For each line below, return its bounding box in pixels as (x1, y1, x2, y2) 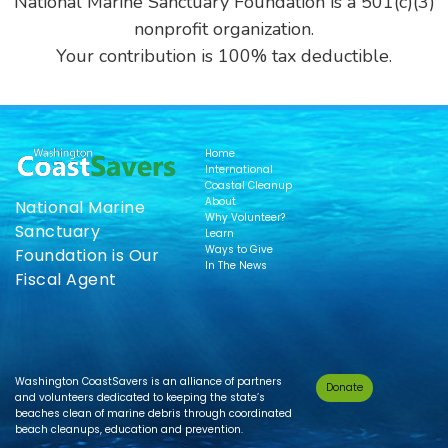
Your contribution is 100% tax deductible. (56, 44, 392, 68)
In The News (205, 257, 268, 273)
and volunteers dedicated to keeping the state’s (15, 389, 265, 405)
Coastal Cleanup (205, 177, 293, 193)
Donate (325, 379, 363, 395)
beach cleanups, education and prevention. (15, 421, 243, 437)
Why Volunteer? (205, 209, 286, 225)
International (205, 161, 274, 177)
